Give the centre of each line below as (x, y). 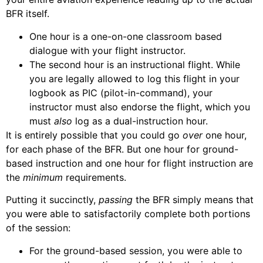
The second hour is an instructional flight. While (135, 64)
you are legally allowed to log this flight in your (134, 78)
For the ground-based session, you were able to (136, 250)
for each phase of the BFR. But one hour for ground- (122, 149)
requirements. (95, 177)
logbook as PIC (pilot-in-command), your (121, 92)
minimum (43, 177)
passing (116, 200)
